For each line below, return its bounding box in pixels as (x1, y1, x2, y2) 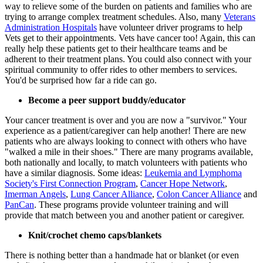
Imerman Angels (5, 189, 66, 200)
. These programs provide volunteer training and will (34, 200, 228, 210)
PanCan (5, 200, 34, 210)
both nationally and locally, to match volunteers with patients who (5, 157, 247, 168)
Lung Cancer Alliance (70, 189, 152, 200)
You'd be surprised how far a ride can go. (5, 75, 157, 86)
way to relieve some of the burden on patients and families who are (5, 1, 252, 12)
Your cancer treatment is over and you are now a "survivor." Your (5, 115, 247, 126)
